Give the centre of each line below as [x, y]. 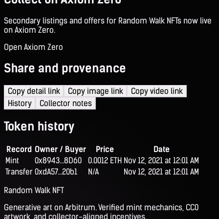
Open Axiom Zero [33, 47]
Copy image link [96, 91]
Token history [39, 127]
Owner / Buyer [60, 150]
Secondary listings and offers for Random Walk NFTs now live [108, 21]
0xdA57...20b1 [56, 172]
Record [19, 150]
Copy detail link [34, 91]
